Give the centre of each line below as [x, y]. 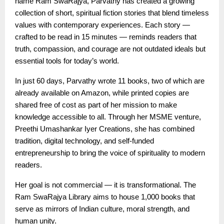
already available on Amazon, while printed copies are [102, 93]
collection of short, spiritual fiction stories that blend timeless [112, 13]
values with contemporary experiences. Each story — [102, 25]
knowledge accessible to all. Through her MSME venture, [108, 117]
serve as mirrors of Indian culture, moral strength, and [102, 209]
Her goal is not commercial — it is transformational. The [105, 185]
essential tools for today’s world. [67, 61]
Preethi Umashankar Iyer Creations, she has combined [105, 129]
